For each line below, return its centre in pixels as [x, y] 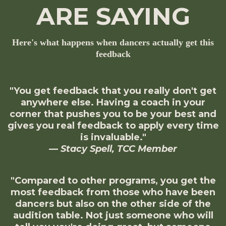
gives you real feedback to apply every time [113, 126]
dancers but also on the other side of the [113, 204]
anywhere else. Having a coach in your [113, 103]
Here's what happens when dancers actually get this [113, 43]
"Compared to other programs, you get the [113, 181]
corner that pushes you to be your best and [113, 114]
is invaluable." [113, 137]
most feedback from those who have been [113, 192]
